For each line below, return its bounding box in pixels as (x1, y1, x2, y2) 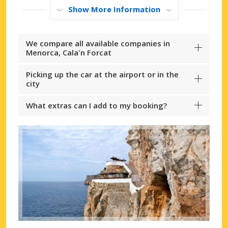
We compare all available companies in (26, 38, 170, 49)
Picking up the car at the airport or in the (26, 69, 179, 80)
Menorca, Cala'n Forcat (26, 47, 111, 58)
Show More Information (68, 4, 160, 15)
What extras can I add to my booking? (26, 100, 167, 111)
